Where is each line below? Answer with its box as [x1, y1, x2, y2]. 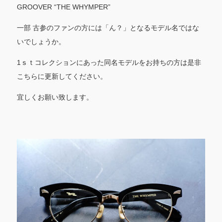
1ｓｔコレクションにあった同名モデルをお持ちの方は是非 [16, 58, 201, 66]
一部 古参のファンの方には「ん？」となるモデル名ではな [16, 23, 199, 32]
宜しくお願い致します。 [16, 93, 93, 101]
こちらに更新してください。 [16, 72, 107, 80]
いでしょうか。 [16, 37, 65, 46]
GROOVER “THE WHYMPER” [16, 2, 111, 11]
